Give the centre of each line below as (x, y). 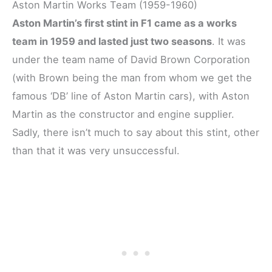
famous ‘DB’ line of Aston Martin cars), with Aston (131, 96)
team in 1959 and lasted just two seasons (112, 42)
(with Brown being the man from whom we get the (132, 78)
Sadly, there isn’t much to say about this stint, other (136, 133)
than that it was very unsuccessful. (96, 151)
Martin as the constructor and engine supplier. (123, 114)
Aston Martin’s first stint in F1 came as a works (124, 23)
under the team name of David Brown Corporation (131, 60)
